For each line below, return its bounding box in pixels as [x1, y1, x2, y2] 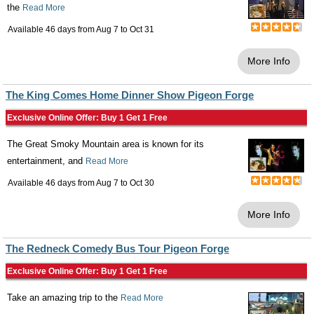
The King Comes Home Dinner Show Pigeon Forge [6, 89, 254, 102]
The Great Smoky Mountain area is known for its [7, 139, 204, 150]
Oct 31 [130, 25, 154, 35]
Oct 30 [130, 178, 154, 189]
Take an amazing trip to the [7, 292, 121, 303]
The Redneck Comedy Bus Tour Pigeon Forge [6, 243, 229, 255]
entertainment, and [7, 156, 86, 167]
